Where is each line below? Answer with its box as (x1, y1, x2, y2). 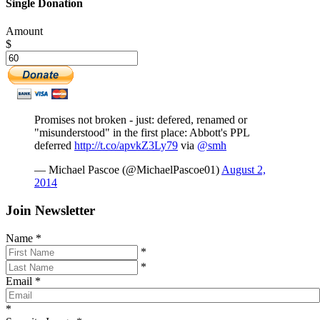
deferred (34, 139, 74, 152)
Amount (6, 25, 43, 38)
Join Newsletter (6, 202, 95, 218)
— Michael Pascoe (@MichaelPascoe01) (34, 164, 221, 176)
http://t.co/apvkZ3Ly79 (74, 139, 178, 152)
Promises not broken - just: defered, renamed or (34, 114, 247, 126)
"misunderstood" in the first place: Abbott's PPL (34, 126, 249, 139)
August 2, (221, 164, 266, 176)
